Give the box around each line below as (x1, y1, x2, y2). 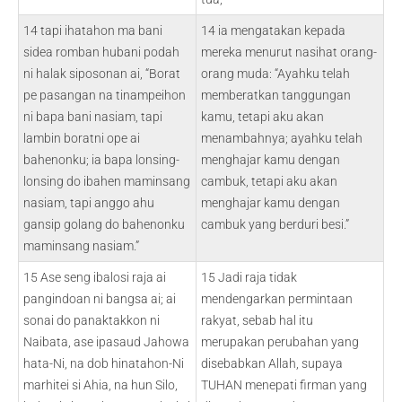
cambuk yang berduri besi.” (201, 217, 349, 232)
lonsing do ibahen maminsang (23, 174, 190, 188)
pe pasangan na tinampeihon (23, 88, 186, 102)
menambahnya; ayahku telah (201, 131, 363, 145)
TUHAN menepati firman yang (201, 378, 367, 392)
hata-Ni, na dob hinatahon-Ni (23, 356, 184, 371)
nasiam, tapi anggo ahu (23, 196, 154, 210)
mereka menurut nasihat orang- (201, 45, 377, 59)
